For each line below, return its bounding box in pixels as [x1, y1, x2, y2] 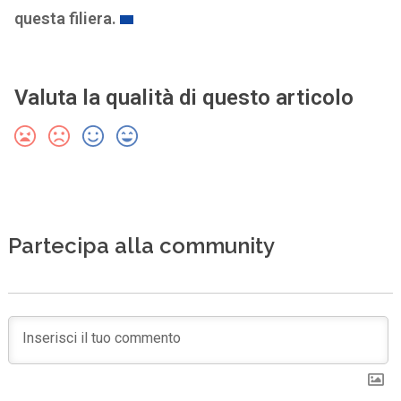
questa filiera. [13, 9, 116, 28]
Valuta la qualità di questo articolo [13, 85, 354, 110]
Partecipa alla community [7, 232, 275, 259]
